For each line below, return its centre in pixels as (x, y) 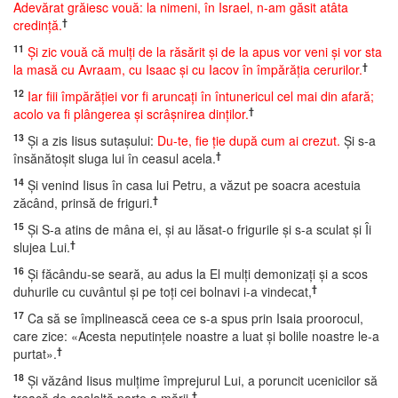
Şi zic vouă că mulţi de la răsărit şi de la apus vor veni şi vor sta (205, 52)
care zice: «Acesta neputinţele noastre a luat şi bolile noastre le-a (196, 336)
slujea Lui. (42, 247)
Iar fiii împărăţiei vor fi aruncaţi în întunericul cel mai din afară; (201, 96)
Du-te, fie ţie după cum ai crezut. (249, 140)
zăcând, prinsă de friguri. (83, 203)
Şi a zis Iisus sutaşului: (91, 140)
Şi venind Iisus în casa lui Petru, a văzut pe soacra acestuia (192, 185)
